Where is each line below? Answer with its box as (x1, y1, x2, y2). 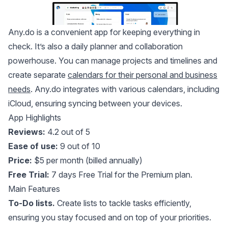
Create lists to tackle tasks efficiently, (57, 197, 191, 208)
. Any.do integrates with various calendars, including (31, 83, 219, 94)
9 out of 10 (58, 140, 100, 151)
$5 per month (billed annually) (34, 155, 142, 165)
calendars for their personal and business (68, 69, 217, 80)
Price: (8, 155, 34, 165)
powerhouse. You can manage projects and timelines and (8, 55, 217, 66)
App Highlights (8, 112, 61, 123)
